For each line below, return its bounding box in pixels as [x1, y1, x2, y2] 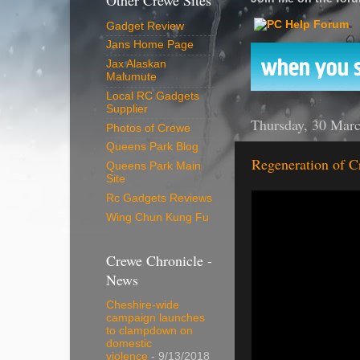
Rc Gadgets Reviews [106, 191, 212, 204]
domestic [106, 337, 152, 350]
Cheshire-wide [106, 299, 179, 312]
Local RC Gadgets [106, 89, 199, 102]
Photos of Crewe [106, 121, 190, 134]
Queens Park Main [106, 160, 201, 173]
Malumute [106, 71, 157, 84]
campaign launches [106, 312, 205, 325]
